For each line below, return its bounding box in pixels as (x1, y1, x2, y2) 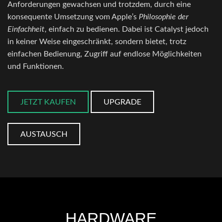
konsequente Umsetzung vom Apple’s (7, 13, 139, 21)
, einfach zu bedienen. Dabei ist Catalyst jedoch (45, 25, 209, 34)
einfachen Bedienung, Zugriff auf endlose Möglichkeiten (7, 50, 202, 58)
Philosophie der (139, 13, 188, 21)
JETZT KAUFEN (20, 98, 76, 107)
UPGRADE (104, 98, 141, 107)
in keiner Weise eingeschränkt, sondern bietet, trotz (7, 38, 186, 46)
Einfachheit (7, 25, 45, 34)
